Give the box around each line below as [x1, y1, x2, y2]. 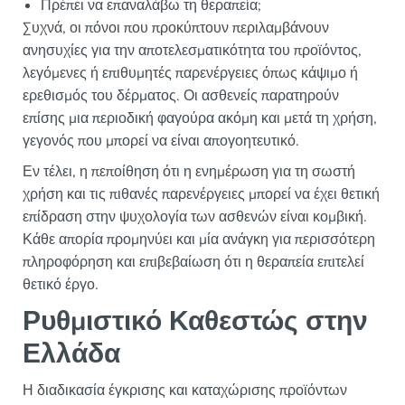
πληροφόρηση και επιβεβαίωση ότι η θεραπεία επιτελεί [23, 252, 364, 273]
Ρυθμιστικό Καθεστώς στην [23, 303, 368, 341]
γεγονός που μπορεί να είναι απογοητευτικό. [23, 131, 299, 152]
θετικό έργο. [23, 275, 99, 296]
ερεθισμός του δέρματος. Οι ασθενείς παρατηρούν [23, 86, 339, 107]
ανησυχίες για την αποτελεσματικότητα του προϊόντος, [23, 41, 362, 61]
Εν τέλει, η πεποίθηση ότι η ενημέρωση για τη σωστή [23, 162, 355, 183]
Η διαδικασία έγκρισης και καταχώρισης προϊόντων [23, 381, 347, 401]
